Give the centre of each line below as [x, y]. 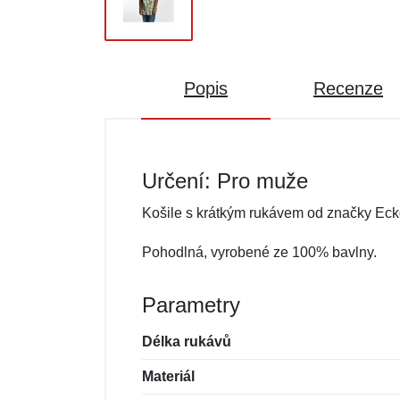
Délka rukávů [187, 342]
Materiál [168, 376]
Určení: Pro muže [225, 181]
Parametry [191, 305]
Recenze [348, 88]
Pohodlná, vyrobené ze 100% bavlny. [259, 252]
